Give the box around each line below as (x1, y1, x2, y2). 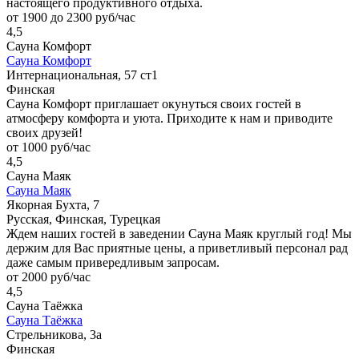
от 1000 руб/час (6, 139, 91, 154)
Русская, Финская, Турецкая (6, 212, 160, 226)
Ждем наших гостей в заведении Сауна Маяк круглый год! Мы (6, 226, 352, 240)
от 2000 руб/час (6, 269, 91, 284)
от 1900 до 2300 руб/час (6, 10, 135, 24)
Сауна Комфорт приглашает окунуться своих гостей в (6, 96, 301, 111)
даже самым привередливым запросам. (6, 255, 220, 269)
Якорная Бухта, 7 (6, 197, 99, 212)
